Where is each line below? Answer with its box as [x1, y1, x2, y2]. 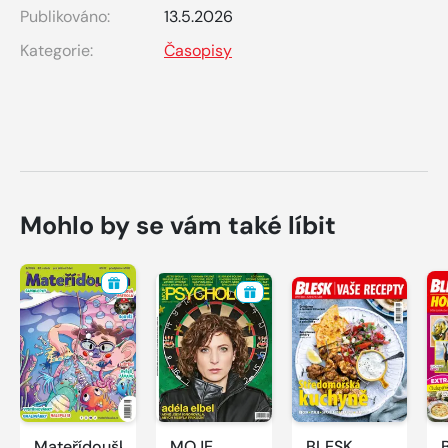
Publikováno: [20, 5, 110, 27]
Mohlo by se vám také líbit [20, 208, 336, 242]
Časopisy [164, 39, 232, 61]
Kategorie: [20, 39, 93, 61]
